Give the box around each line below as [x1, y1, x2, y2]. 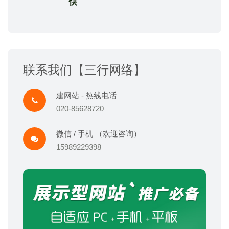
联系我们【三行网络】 [23, 63, 146, 77]
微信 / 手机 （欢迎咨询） [56, 129, 141, 139]
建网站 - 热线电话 [56, 91, 117, 100]
